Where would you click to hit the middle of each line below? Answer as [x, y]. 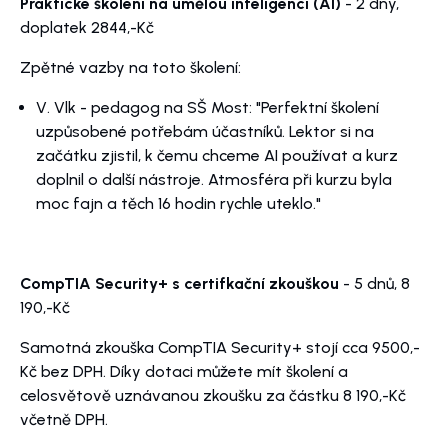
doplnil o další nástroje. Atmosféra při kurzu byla [214, 180]
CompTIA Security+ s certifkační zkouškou [179, 284]
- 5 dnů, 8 [374, 284]
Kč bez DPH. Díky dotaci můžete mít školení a [184, 372]
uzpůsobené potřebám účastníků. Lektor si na [205, 132]
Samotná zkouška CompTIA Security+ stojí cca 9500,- [220, 348]
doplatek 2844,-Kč [87, 28]
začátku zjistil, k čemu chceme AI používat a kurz [217, 156]
